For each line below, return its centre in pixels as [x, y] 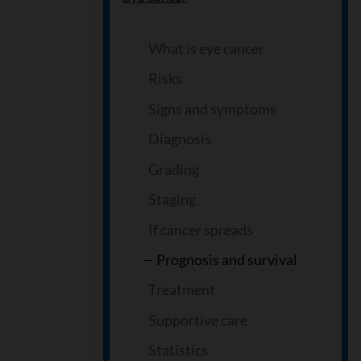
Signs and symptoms [212, 108]
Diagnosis [180, 139]
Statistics [178, 350]
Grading [174, 169]
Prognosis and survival [227, 259]
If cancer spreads [201, 229]
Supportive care [198, 320]
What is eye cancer [206, 48]
